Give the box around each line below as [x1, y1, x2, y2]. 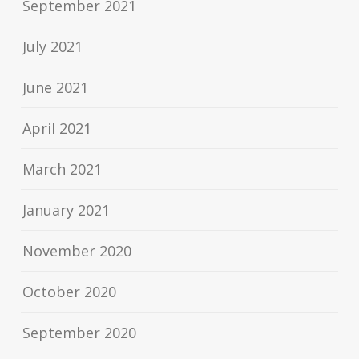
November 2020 [22, 241, 132, 261]
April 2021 [22, 119, 92, 139]
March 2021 [22, 159, 103, 179]
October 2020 [22, 282, 117, 302]
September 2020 [22, 323, 137, 343]
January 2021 [22, 200, 111, 220]
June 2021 [22, 78, 89, 98]
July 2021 [22, 37, 83, 57]
